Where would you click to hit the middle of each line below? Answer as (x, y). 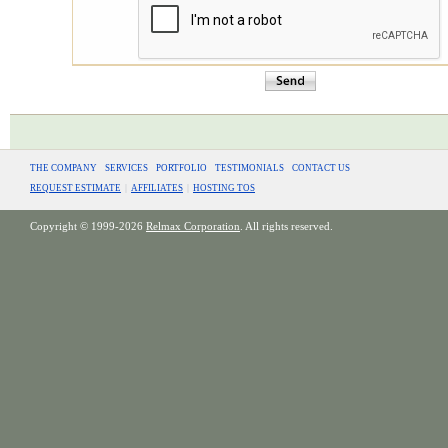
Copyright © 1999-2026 (88, 226)
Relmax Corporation (193, 226)
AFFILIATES (157, 188)
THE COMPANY (63, 168)
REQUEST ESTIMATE (75, 188)
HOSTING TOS (224, 188)
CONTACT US (321, 168)
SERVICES (126, 168)
